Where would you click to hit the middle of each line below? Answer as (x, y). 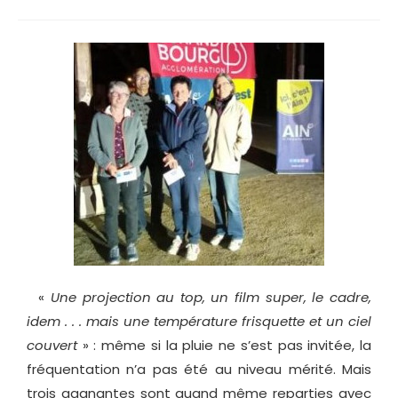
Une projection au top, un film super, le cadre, (211, 297)
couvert (52, 345)
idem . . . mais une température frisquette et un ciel (199, 321)
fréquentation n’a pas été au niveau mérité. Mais (199, 369)
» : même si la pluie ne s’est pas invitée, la (224, 345)
